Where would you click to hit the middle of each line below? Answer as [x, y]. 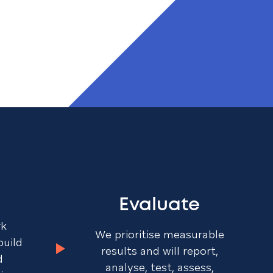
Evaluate [160, 205]
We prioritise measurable [159, 234]
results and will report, [159, 250]
